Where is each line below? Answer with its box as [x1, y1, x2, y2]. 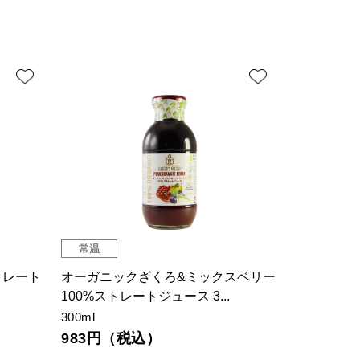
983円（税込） [61, 330, 162, 347]
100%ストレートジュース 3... [61, 289, 230, 304]
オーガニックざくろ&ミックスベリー [61, 270, 276, 284]
